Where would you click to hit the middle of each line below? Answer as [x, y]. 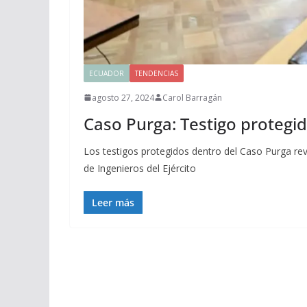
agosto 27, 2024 [123, 97]
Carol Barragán [192, 97]
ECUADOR [107, 73]
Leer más [113, 202]
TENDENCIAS [157, 73]
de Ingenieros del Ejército [140, 168]
